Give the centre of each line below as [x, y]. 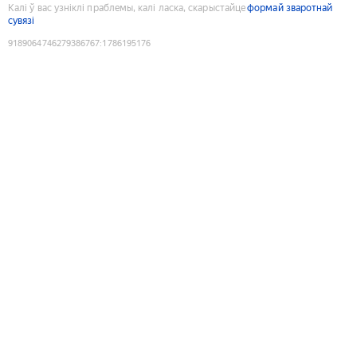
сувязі [22, 20]
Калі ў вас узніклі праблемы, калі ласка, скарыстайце [127, 8]
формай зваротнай [290, 8]
